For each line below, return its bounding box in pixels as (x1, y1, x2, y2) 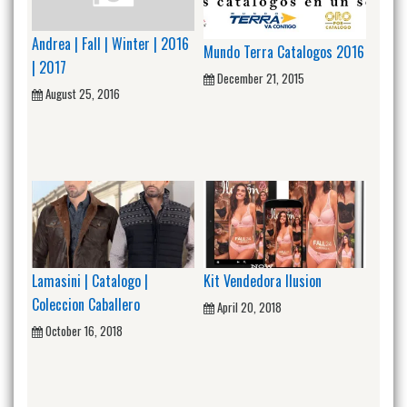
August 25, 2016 (45, 84, 120, 103)
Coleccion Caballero (32, 293, 140, 315)
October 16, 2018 (45, 321, 123, 340)
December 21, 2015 (217, 69, 304, 88)
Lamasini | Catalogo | (32, 269, 148, 292)
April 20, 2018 (217, 297, 282, 316)
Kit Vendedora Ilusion (203, 269, 322, 292)
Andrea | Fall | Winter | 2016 (32, 32, 189, 55)
